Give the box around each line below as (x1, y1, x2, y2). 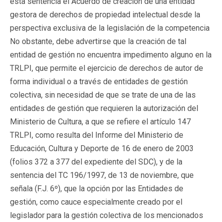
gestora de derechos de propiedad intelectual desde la (10, 9, 200, 19)
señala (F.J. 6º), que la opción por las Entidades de (10, 183, 183, 193)
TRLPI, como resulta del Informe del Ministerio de (10, 130, 183, 140)
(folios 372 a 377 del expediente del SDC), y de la (10, 157, 182, 166)
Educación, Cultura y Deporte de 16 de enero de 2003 (10, 143, 194, 153)
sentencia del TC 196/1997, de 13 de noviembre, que (10, 170, 194, 180)
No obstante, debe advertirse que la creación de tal (10, 36, 186, 46)
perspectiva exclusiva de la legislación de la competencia (10, 23, 210, 33)
